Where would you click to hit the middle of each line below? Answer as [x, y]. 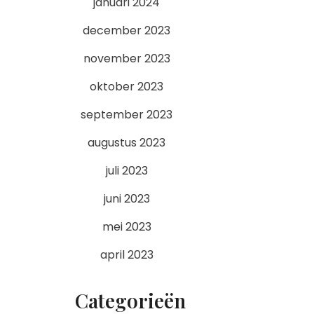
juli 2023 [127, 171]
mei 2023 [127, 227]
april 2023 [127, 255]
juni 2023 [127, 199]
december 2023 [127, 30]
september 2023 [127, 115]
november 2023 [127, 59]
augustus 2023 [127, 143]
